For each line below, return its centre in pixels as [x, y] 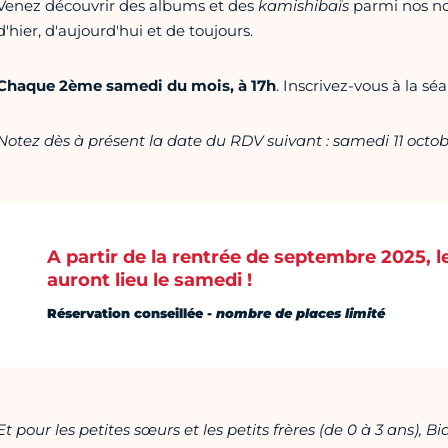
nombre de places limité [300, 313]
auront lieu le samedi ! [149, 280]
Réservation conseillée [124, 313]
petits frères [272, 430]
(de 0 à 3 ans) [368, 430]
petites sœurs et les [152, 430]
